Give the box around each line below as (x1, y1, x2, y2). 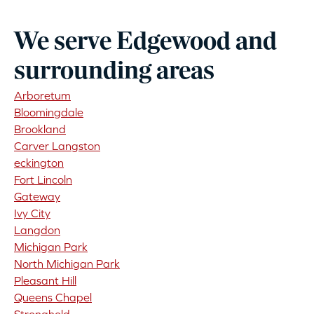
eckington (14, 156, 64, 170)
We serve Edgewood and (14, 29, 277, 56)
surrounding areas (14, 59, 214, 86)
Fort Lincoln (14, 173, 72, 186)
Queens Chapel (14, 291, 92, 304)
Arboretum (14, 89, 71, 102)
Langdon (14, 224, 60, 237)
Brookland (14, 123, 66, 136)
